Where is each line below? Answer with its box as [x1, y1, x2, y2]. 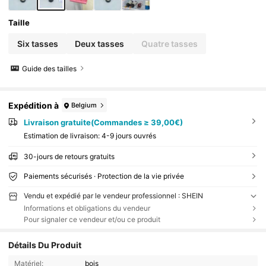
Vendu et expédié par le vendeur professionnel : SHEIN [23, 191, 203, 200]
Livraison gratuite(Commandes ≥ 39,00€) [23, 118, 183, 128]
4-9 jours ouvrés [101, 131, 156, 140]
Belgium [71, 100, 97, 109]
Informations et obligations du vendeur [23, 203, 150, 213]
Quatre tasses [141, 38, 198, 49]
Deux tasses [75, 38, 125, 49]
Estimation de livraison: [23, 131, 102, 140]
